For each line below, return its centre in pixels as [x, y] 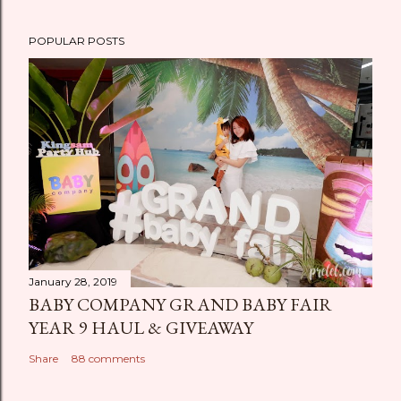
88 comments [108, 358]
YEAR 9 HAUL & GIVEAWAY [141, 327]
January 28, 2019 [73, 281]
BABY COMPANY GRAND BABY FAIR [180, 304]
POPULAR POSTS [77, 41]
